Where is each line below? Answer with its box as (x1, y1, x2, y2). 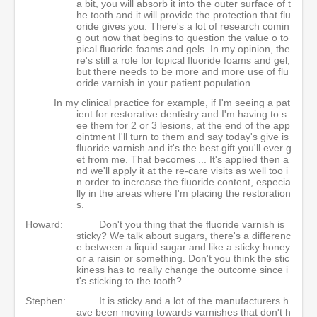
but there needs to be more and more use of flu (76, 66, 289, 77)
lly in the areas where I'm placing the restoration (76, 188, 291, 199)
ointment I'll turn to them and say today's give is (76, 131, 289, 142)
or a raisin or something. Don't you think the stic (76, 253, 289, 264)
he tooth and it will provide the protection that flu (76, 9, 291, 21)
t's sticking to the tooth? (76, 275, 182, 287)
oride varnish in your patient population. (76, 77, 253, 88)
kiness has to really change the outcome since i (76, 264, 288, 275)
